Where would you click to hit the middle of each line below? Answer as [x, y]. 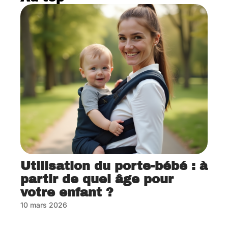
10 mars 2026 [44, 205]
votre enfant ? [67, 192]
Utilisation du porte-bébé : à [114, 166]
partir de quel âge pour [97, 179]
